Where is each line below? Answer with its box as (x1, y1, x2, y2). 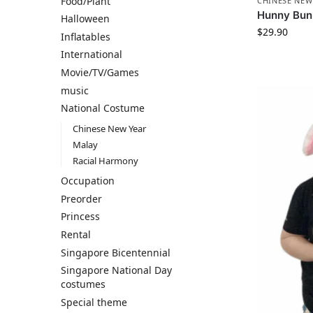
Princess (61, 210, 100, 224)
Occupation (61, 174, 115, 188)
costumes (61, 277, 105, 291)
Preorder (61, 191, 102, 205)
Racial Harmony (72, 154, 138, 168)
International (61, 48, 122, 61)
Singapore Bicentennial (61, 245, 170, 259)
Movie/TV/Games (61, 66, 139, 79)
